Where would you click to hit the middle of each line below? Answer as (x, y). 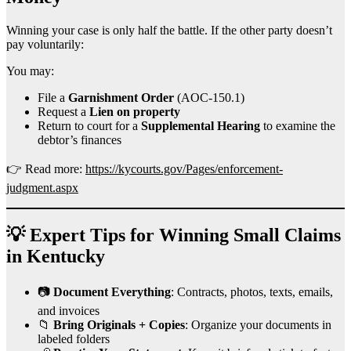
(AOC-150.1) (209, 98)
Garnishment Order (121, 98)
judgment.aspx (42, 188)
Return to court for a (89, 126)
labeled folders (74, 339)
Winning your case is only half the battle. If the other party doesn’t (169, 31)
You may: (30, 71)
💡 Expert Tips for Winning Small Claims (174, 235)
